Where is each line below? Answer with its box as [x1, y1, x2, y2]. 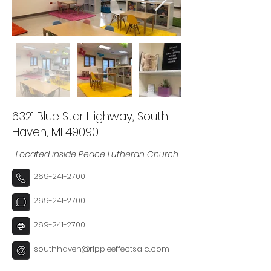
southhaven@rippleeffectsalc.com [34, 243, 169, 255]
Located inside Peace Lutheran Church [15, 148, 178, 160]
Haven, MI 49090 [12, 124, 99, 140]
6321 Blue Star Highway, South [12, 108, 168, 125]
